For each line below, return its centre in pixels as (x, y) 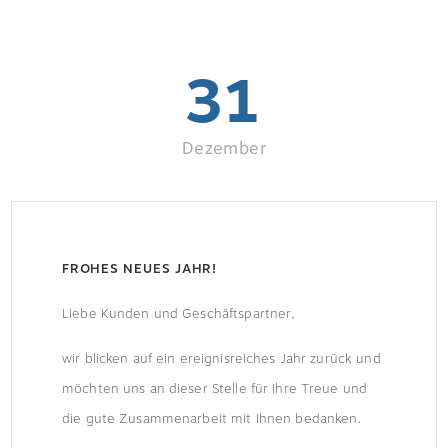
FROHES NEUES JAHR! (140, 268)
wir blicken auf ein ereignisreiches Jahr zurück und (221, 358)
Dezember (224, 148)
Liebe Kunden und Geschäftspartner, (179, 313)
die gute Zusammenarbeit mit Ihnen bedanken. (212, 418)
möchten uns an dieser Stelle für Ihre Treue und (215, 388)
